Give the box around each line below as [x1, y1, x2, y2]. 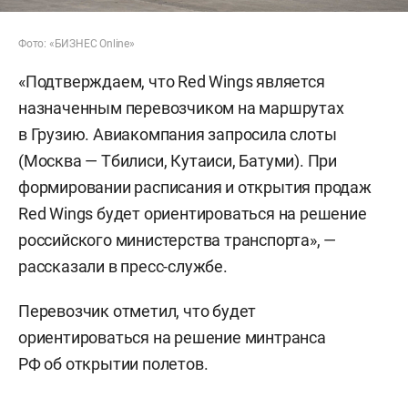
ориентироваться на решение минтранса [18, 327, 326, 347]
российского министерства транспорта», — [18, 229, 337, 250]
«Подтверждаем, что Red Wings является [18, 71, 325, 91]
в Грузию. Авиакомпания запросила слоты [18, 124, 337, 144]
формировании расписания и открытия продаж [18, 177, 372, 197]
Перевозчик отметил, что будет [18, 301, 257, 321]
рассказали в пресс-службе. [18, 256, 228, 276]
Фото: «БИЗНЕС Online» [18, 36, 135, 50]
